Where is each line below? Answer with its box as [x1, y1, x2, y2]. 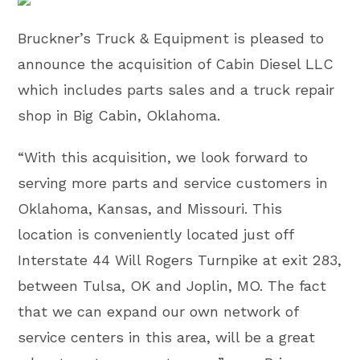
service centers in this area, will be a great [18, 329, 316, 346]
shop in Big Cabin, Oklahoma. [18, 107, 221, 124]
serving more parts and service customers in [18, 174, 329, 191]
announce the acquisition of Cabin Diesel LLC [18, 55, 334, 72]
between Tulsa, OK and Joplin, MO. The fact [18, 277, 327, 294]
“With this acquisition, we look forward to [18, 149, 309, 166]
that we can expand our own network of [18, 303, 299, 320]
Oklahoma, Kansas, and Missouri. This [18, 200, 283, 217]
